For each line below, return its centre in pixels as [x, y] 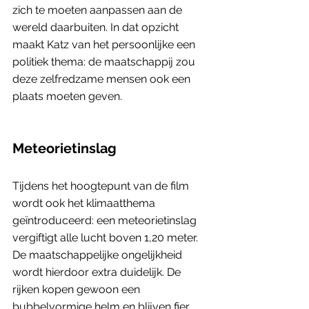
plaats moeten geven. [69, 96]
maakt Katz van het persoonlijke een [105, 44]
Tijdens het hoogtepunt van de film [102, 186]
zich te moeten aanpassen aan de [99, 10]
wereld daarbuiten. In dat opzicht [97, 27]
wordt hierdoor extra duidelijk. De [98, 272]
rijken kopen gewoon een [78, 289]
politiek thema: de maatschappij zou [105, 61]
